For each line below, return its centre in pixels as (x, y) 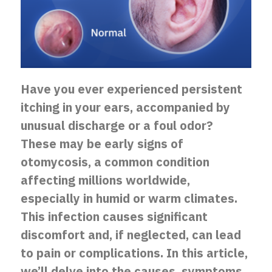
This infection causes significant (114, 216)
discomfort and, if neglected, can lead (131, 235)
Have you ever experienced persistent (131, 89)
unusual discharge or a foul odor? (117, 125)
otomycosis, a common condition (115, 162)
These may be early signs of (102, 144)
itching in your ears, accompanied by (125, 107)
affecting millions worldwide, (105, 180)
